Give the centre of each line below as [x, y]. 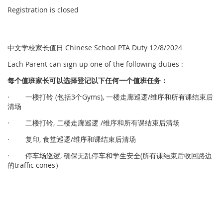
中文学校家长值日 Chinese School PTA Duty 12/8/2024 [95, 48]
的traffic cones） [35, 165]
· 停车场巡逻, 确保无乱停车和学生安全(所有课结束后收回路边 [110, 156]
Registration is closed [43, 10]
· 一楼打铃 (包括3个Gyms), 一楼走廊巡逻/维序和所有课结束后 [110, 97]
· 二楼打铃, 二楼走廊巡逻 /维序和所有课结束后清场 [94, 123]
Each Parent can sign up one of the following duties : [95, 64]
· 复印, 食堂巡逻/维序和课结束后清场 [72, 139]
